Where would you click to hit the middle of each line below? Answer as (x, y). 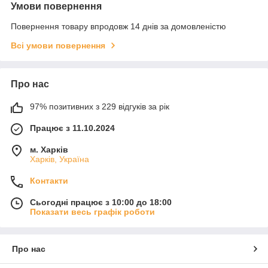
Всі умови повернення (58, 46)
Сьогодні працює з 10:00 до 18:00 (101, 202)
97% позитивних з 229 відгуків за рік (100, 107)
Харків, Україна (60, 159)
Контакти (49, 181)
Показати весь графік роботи (92, 212)
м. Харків (49, 150)
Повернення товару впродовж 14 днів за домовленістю (118, 27)
